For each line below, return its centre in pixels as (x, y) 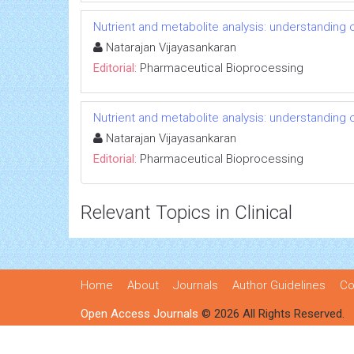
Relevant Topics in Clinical (186, 212)
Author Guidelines (279, 285)
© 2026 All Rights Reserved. (271, 313)
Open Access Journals (139, 313)
